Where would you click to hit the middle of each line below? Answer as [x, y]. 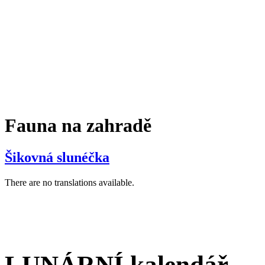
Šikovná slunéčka [57, 157]
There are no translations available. [70, 182]
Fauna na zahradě [78, 126]
